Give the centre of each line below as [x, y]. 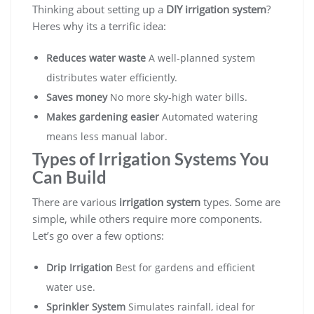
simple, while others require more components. [147, 218]
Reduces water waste [96, 57]
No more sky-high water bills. [177, 97]
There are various [76, 202]
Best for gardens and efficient [184, 267]
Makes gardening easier [103, 116]
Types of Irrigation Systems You [151, 158]
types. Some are [240, 202]
